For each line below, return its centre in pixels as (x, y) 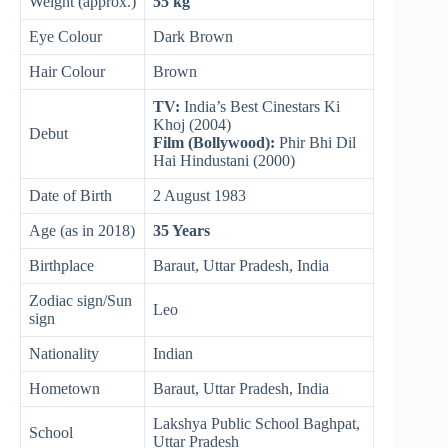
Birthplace (61, 265)
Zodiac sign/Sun (80, 300)
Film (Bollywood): (214, 142)
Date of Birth (70, 195)
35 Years (181, 230)
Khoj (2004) (192, 124)
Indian (173, 353)
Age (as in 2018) (82, 230)
